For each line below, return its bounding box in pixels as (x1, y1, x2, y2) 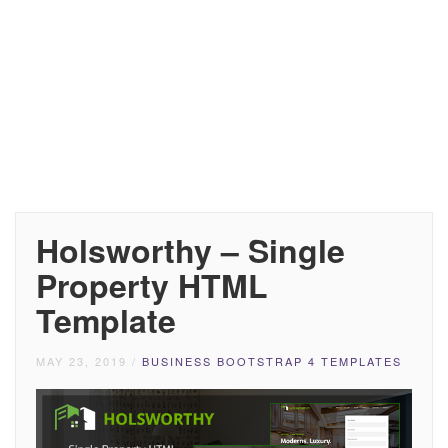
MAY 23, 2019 (36, 353, 127, 369)
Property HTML (36, 262, 268, 308)
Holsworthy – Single (36, 227, 345, 273)
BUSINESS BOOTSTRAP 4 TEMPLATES (142, 353, 402, 369)
